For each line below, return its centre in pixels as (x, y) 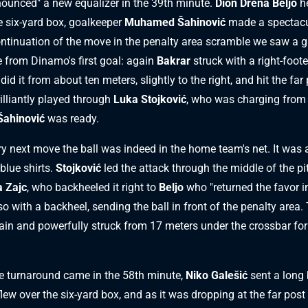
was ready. (72, 118)
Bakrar (174, 60)
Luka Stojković (150, 99)
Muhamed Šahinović (175, 22)
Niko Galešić (217, 275)
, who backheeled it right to (93, 187)
